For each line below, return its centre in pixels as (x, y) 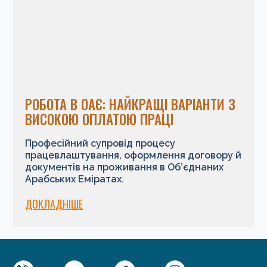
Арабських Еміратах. (75, 179)
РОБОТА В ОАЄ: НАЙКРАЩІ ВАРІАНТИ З (131, 104)
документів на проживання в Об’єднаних (125, 167)
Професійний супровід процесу (100, 143)
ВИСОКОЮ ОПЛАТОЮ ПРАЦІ (100, 119)
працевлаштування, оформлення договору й (133, 155)
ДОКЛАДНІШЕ (54, 204)
